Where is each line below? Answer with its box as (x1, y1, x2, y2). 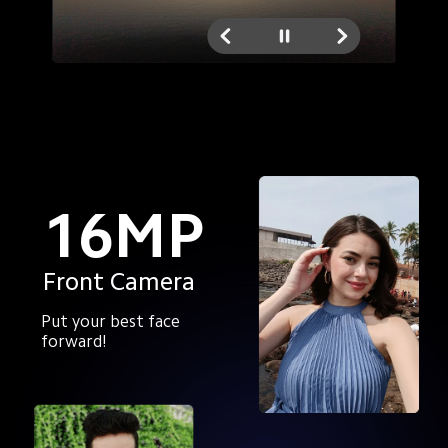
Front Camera (42, 268, 195, 294)
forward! (41, 333, 108, 351)
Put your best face (41, 313, 185, 331)
